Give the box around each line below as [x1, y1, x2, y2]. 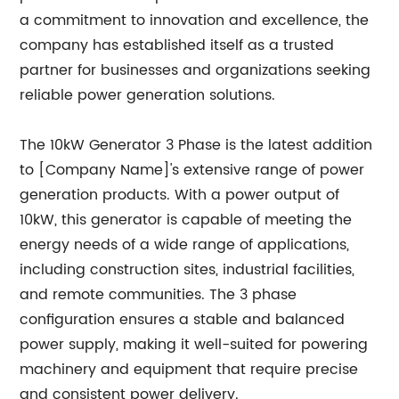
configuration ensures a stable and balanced [20, 308, 346, 332]
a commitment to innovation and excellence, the [20, 9, 370, 33]
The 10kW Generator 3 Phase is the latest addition [20, 134, 373, 158]
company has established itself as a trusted [20, 34, 335, 58]
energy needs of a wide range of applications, [20, 233, 350, 257]
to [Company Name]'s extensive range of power [20, 159, 365, 183]
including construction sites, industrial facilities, [20, 258, 355, 282]
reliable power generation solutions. [20, 84, 276, 108]
